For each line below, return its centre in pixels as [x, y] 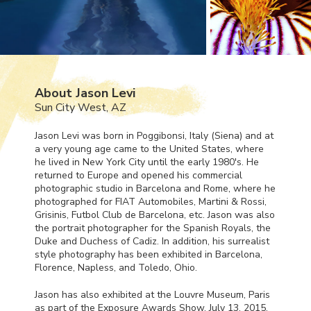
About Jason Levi [85, 93]
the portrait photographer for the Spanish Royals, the [153, 228]
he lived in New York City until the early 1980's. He [147, 162]
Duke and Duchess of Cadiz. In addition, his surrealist [152, 241]
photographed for [75, 201]
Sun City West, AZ [81, 107]
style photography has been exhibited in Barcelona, [149, 254]
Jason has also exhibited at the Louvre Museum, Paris [152, 294]
